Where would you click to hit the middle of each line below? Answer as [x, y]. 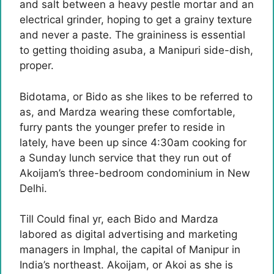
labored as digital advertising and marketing [128, 234]
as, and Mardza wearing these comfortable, [128, 112]
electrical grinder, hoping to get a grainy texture [136, 20]
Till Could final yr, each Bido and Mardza [119, 219]
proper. [37, 65]
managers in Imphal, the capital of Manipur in [130, 250]
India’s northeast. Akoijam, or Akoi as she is [126, 265]
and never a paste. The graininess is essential [132, 35]
